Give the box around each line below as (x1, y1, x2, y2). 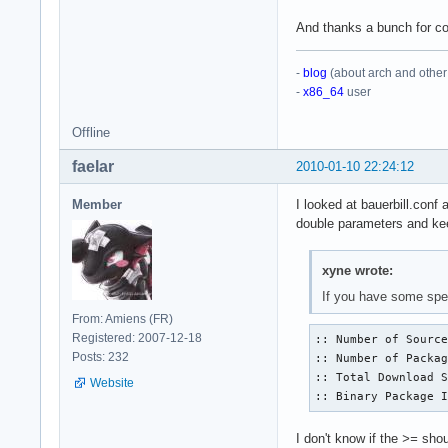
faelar (72, 158, 114, 176)
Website (90, 376, 134, 391)
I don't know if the (296, 430, 402, 446)
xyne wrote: (321, 262, 393, 278)
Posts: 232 (72, 350, 129, 365)
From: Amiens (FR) (72, 312, 173, 327)
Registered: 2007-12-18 (72, 331, 202, 346)
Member (72, 197, 122, 213)
